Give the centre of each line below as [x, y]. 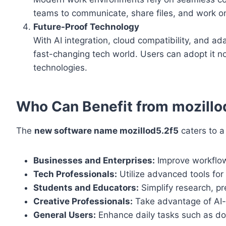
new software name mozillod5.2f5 [106, 131]
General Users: [65, 215]
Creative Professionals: [83, 202]
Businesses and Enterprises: [94, 161]
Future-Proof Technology [86, 27]
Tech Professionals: [75, 174]
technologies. [60, 68]
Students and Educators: [86, 188]
